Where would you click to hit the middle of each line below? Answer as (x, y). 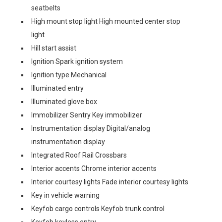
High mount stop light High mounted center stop (106, 21)
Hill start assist (54, 48)
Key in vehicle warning (65, 195)
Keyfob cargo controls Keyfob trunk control (98, 209)
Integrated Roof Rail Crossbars (79, 155)
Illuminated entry (57, 88)
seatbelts (46, 8)
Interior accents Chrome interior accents (94, 168)
